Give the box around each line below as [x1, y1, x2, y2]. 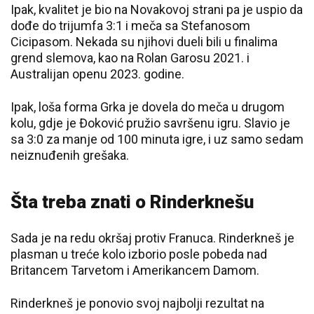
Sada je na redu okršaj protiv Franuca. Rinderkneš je [11, 231, 294, 245]
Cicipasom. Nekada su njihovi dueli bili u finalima [11, 34, 278, 49]
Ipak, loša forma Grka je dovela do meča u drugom [11, 100, 285, 114]
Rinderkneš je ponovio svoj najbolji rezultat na [11, 296, 264, 310]
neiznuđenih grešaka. [11, 148, 129, 163]
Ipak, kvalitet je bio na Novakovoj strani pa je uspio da [11, 2, 303, 17]
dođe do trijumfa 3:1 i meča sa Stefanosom [11, 18, 250, 33]
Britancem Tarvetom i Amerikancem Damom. [11, 263, 259, 278]
